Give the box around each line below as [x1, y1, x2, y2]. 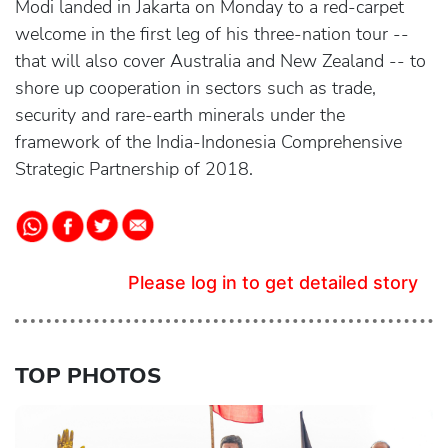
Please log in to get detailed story [128, 272, 418, 294]
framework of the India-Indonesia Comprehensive [15, 130, 402, 155]
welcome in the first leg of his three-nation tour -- [15, 22, 409, 47]
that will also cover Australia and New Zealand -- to [15, 49, 426, 74]
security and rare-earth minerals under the [15, 103, 345, 128]
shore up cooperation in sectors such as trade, [15, 76, 376, 101]
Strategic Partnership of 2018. [15, 157, 253, 182]
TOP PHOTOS [15, 361, 161, 392]
